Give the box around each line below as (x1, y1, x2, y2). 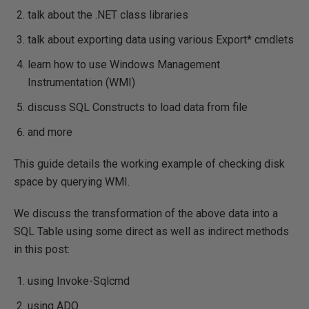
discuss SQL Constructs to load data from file (28, 101, 248, 114)
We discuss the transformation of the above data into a (14, 207, 278, 220)
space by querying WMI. (14, 175, 130, 188)
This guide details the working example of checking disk (14, 157, 285, 170)
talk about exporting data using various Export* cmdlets (28, 33, 294, 46)
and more (28, 126, 72, 139)
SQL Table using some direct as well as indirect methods (14, 225, 289, 238)
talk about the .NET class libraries (28, 8, 188, 21)
